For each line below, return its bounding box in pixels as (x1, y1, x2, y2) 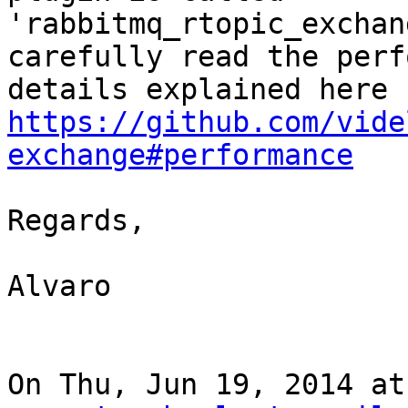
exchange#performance (7, 138, 353, 172)
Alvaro (7, 270, 111, 303)
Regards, (7, 204, 146, 238)
